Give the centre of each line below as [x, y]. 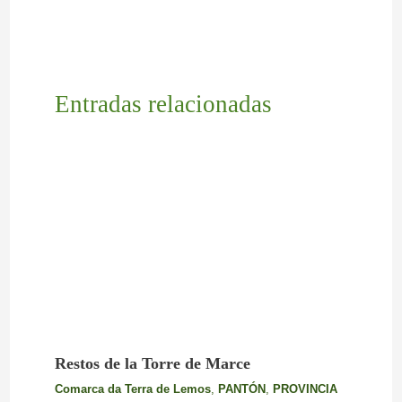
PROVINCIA [305, 389]
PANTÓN [241, 389]
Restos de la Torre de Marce [152, 363]
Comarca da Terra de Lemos [132, 389]
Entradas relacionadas [163, 105]
